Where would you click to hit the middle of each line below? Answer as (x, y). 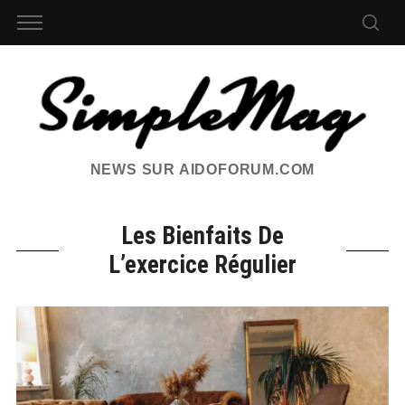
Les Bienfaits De (202, 236)
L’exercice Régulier (202, 265)
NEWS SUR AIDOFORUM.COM (202, 170)
